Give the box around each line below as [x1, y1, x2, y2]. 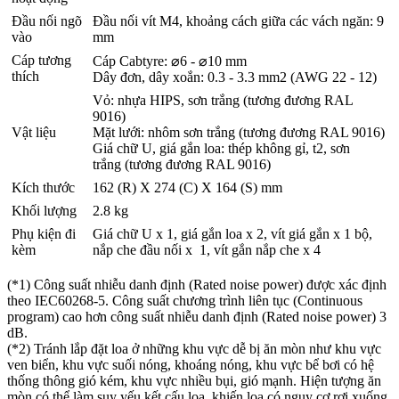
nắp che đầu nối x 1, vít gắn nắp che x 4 [93, 241, 324, 257]
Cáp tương [12, 52, 71, 68]
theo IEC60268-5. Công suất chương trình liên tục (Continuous [7, 292, 362, 308]
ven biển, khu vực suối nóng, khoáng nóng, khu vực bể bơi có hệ [7, 356, 374, 372]
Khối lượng [12, 202, 77, 218]
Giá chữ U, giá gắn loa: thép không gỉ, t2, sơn [93, 140, 350, 156]
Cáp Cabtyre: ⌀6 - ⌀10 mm [93, 53, 250, 69]
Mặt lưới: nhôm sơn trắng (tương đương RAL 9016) [93, 124, 385, 140]
